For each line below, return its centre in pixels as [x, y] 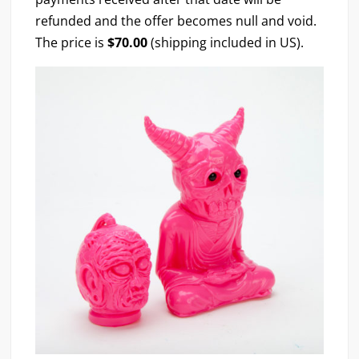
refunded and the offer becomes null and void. [176, 20]
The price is [72, 42]
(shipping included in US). [226, 42]
